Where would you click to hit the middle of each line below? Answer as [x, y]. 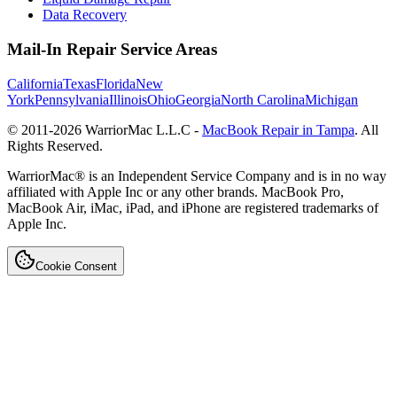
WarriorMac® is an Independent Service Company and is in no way [197, 175]
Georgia [198, 99]
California [35, 83]
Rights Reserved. [55, 145]
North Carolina [263, 99]
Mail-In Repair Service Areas [112, 50]
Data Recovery [85, 15]
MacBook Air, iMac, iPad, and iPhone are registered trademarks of [193, 207]
